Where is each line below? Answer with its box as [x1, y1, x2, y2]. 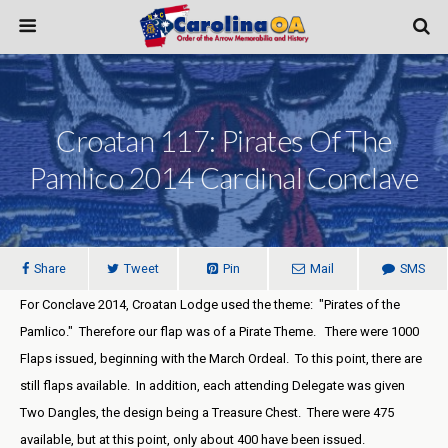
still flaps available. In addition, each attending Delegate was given [20, 378, 405, 393]
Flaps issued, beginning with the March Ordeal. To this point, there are [20, 351, 422, 366]
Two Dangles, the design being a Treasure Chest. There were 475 [20, 405, 394, 420]
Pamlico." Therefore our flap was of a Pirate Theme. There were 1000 [20, 324, 419, 339]
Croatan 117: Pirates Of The [56, 124, 392, 158]
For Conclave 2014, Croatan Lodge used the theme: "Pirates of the [20, 297, 400, 312]
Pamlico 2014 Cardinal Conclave [29, 161, 419, 195]
